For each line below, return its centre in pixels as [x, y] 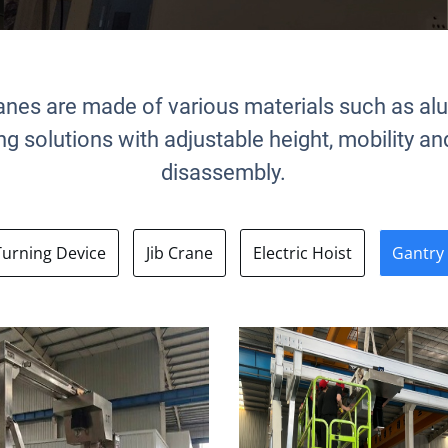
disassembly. [224, 172]
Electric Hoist [302, 253]
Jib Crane [179, 253]
